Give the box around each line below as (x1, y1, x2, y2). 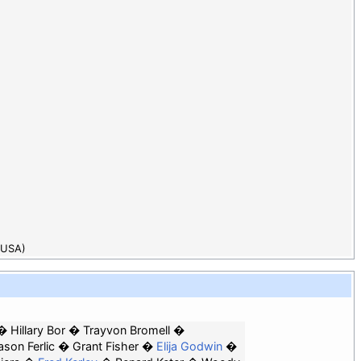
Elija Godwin (156, 339, 222, 354)
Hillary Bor (10, 323, 65, 338)
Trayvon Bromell (82, 323, 170, 338)
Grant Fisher (72, 339, 139, 354)
